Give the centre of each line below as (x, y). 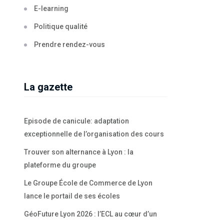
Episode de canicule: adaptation (76, 121)
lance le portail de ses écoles (72, 196)
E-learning (51, 8)
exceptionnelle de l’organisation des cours (94, 134)
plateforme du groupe (60, 165)
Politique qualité (61, 26)
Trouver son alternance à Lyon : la (79, 152)
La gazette (48, 87)
